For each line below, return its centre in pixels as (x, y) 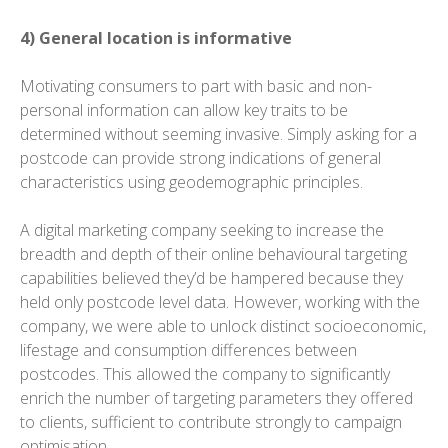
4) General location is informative (160, 38)
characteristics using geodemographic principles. (191, 182)
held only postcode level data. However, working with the (220, 302)
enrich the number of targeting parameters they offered (216, 398)
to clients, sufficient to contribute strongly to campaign (211, 422)
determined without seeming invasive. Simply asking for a (218, 134)
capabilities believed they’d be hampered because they (211, 278)
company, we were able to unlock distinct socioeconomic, (223, 326)
